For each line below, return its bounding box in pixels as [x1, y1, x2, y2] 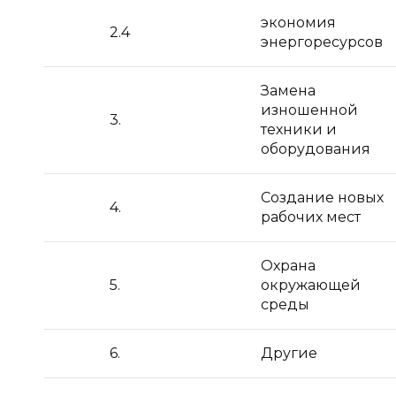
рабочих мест [261, 209, 361, 225]
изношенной [261, 102, 358, 118]
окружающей [261, 277, 361, 293]
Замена [261, 82, 316, 99]
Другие [261, 345, 317, 362]
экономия [261, 14, 336, 31]
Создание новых [261, 189, 384, 206]
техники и [261, 121, 337, 138]
